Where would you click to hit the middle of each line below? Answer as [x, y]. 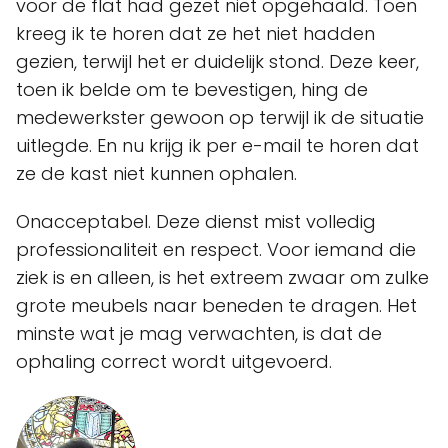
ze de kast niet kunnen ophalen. [156, 173]
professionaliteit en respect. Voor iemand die [216, 249]
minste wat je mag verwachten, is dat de [199, 333]
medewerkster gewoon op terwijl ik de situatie [220, 117]
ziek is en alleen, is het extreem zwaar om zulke [222, 277]
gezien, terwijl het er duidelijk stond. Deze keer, [217, 61]
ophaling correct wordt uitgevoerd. [174, 361]
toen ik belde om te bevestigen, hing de [192, 89]
